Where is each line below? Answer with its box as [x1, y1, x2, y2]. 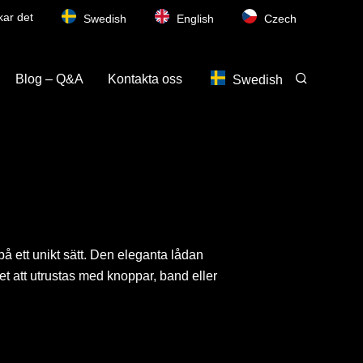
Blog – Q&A [15, 71, 84, 86]
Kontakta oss [108, 71, 183, 86]
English [176, 12, 214, 25]
